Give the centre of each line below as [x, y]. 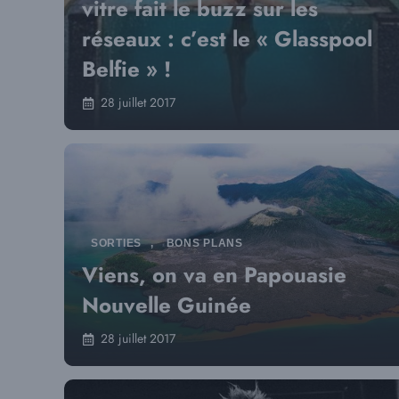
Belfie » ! [126, 69]
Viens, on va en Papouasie [214, 275]
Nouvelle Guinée [167, 305]
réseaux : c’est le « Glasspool [227, 39]
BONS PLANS [204, 243]
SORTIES [117, 243]
